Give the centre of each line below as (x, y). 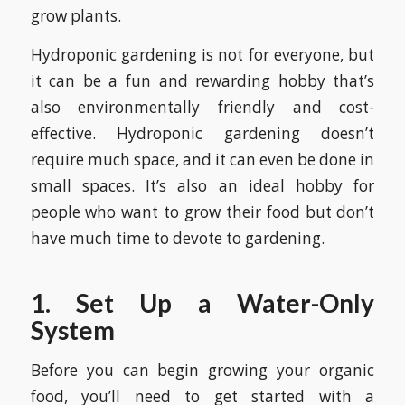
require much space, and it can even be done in (202, 160)
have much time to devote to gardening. (177, 239)
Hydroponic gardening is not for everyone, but (202, 55)
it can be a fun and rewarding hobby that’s (202, 81)
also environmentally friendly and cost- (202, 108)
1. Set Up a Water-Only (202, 303)
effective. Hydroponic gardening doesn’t (202, 134)
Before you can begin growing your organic (202, 370)
